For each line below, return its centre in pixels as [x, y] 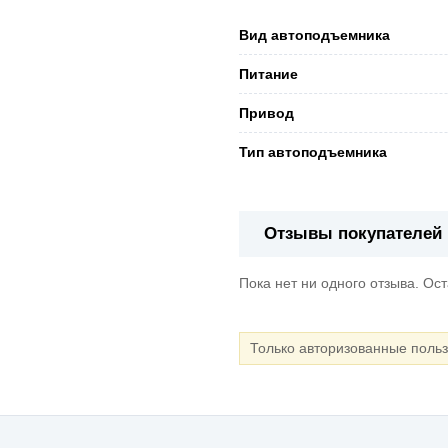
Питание [268, 73]
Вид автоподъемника [314, 34]
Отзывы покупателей [353, 233]
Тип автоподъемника [313, 151]
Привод [266, 112]
